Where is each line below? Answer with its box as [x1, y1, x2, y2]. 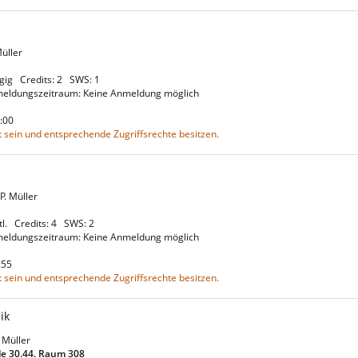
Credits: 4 [14, 217, 62, 230]
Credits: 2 [20, 73, 67, 86]
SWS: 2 [64, 217, 99, 230]
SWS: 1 [70, 73, 105, 86]
